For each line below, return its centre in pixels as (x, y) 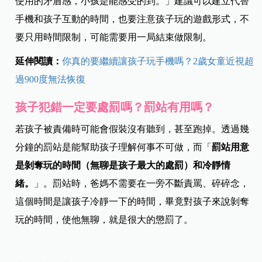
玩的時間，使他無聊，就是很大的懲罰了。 (104, 220)
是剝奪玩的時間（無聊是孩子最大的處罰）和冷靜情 (123, 166)
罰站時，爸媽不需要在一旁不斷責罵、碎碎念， (151, 184)
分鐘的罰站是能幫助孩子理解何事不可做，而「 (114, 147)
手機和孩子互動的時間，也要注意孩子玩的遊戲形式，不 (132, 19)
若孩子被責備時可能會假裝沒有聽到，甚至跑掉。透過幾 (132, 129)
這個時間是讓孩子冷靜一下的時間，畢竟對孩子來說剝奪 (132, 202)
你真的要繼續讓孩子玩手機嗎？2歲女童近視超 (158, 61)
